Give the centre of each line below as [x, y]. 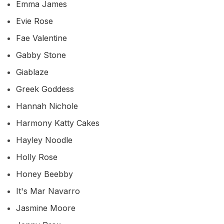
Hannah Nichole [47, 106]
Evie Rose [34, 21]
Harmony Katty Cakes [58, 123]
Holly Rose [37, 157]
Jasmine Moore [46, 208]
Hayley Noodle [44, 140]
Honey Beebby [44, 174]
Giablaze [32, 72]
